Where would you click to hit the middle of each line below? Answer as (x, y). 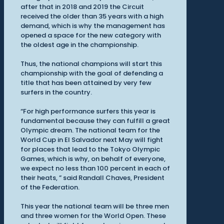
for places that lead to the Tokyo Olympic (90, 149)
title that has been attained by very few (86, 83)
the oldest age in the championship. (79, 45)
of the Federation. (50, 187)
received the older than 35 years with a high (92, 16)
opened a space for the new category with (91, 35)
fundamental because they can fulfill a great (95, 121)
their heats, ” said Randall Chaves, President (92, 178)
